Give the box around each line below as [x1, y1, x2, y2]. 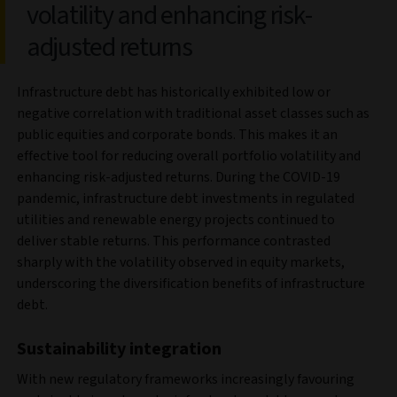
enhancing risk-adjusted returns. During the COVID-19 [17, 167, 340, 188]
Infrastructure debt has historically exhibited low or [17, 82, 331, 103]
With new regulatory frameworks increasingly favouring [17, 370, 354, 390]
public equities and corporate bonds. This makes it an [17, 125, 338, 145]
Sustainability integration [17, 337, 222, 362]
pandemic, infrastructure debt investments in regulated [17, 189, 354, 209]
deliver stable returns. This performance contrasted [17, 231, 331, 252]
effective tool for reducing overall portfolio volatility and [17, 146, 361, 167]
